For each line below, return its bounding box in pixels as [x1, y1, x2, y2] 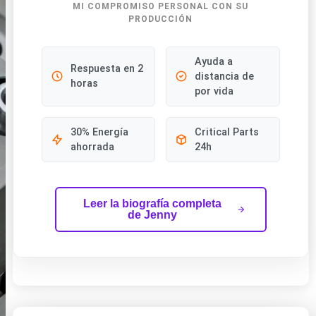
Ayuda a [195, 55, 233, 68]
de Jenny [128, 208, 178, 221]
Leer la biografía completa [83, 197, 222, 209]
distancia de [195, 70, 255, 83]
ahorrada [70, 140, 114, 153]
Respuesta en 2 [70, 63, 143, 75]
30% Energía [70, 126, 128, 138]
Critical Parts [195, 126, 260, 138]
